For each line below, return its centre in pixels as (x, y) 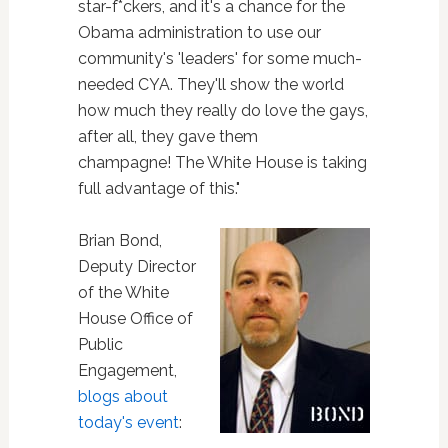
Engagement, (127, 370)
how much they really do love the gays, (222, 110)
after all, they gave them (167, 136)
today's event (128, 422)
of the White (123, 292)
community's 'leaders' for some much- (219, 58)
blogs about (122, 396)
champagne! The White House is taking (222, 162)
